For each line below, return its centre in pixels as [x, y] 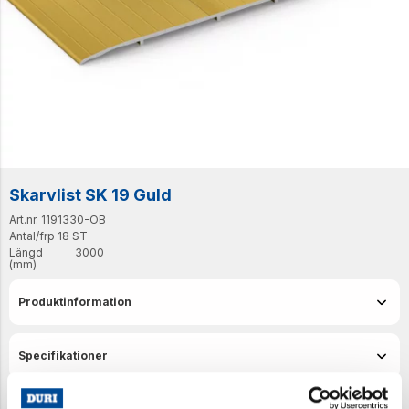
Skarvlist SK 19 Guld [90, 195]
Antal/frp [32, 236]
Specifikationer [63, 356]
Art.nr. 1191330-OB [58, 220]
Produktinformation [75, 302]
